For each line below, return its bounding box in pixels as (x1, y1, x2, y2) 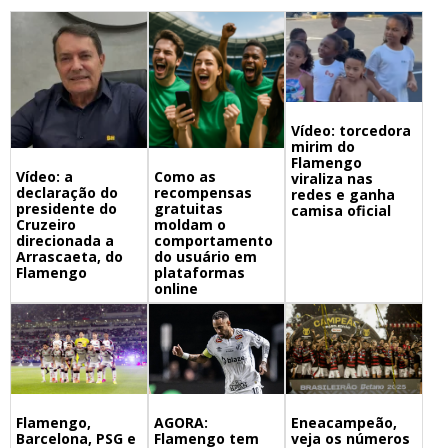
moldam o (153, 214, 226, 234)
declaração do (16, 182, 118, 202)
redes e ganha (291, 185, 396, 205)
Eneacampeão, (291, 413, 398, 433)
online (153, 278, 198, 298)
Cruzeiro (16, 214, 76, 234)
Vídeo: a (16, 166, 73, 186)
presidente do (16, 198, 117, 218)
